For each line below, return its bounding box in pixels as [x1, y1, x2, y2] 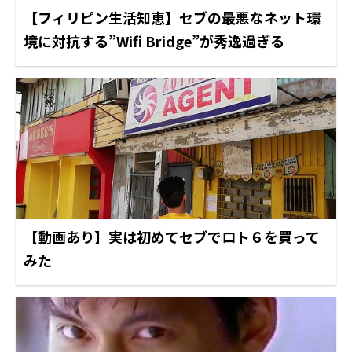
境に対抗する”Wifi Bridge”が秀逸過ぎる [24, 30, 284, 51]
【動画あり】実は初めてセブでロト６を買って [24, 225, 320, 247]
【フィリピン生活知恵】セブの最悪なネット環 [24, 6, 321, 27]
